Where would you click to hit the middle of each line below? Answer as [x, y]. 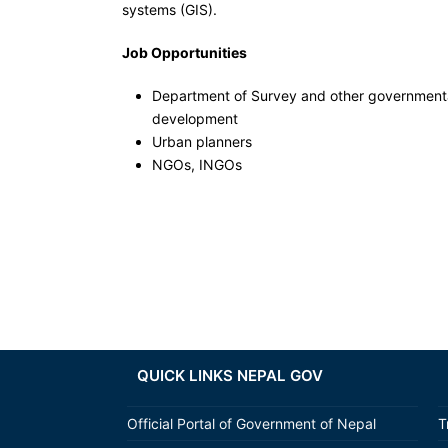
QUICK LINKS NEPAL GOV [230, 375]
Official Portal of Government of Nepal [251, 423]
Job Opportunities [184, 52]
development [195, 118]
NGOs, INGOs [197, 164]
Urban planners [202, 141]
